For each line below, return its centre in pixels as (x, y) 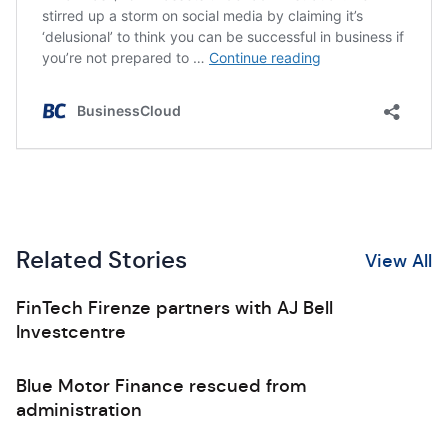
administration (79, 410)
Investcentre (71, 332)
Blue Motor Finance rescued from (161, 386)
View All (398, 260)
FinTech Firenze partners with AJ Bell (174, 308)
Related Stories (101, 260)
